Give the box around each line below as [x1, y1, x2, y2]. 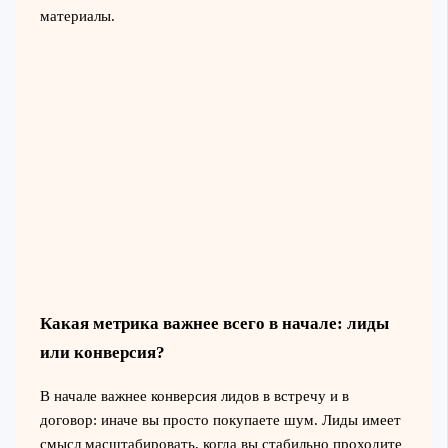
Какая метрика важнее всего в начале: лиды [39, 314, 389, 334]
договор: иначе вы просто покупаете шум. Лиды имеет [39, 412, 401, 429]
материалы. [39, 7, 115, 24]
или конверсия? [39, 343, 165, 363]
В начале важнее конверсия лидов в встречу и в [39, 388, 349, 405]
